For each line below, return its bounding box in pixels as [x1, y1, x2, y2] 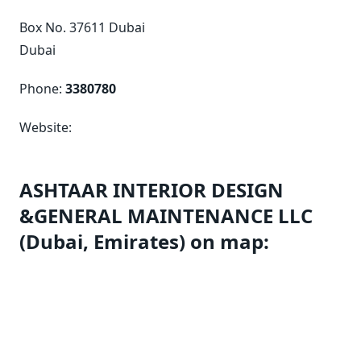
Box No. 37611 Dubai [19, 19, 145, 36]
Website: [19, 118, 72, 136]
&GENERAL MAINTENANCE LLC [19, 202, 313, 229]
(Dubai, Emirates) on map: [19, 228, 269, 255]
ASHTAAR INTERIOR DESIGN [19, 176, 284, 203]
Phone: [19, 80, 65, 98]
